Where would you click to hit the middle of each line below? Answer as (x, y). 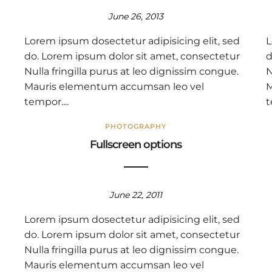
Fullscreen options (136, 144)
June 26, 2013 (136, 16)
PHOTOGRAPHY (136, 126)
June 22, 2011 (136, 195)
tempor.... (46, 102)
